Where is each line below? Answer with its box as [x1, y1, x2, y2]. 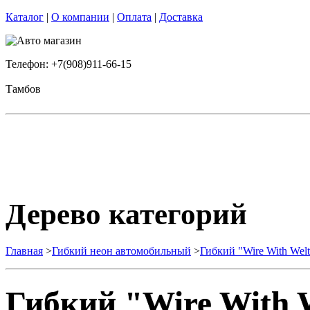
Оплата [117, 11, 152, 23]
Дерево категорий [6, 197, 247, 230]
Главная [6, 244, 43, 257]
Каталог [6, 11, 44, 23]
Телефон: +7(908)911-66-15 [6, 58, 131, 70]
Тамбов [6, 83, 41, 95]
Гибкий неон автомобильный [52, 244, 191, 257]
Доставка [159, 11, 203, 23]
